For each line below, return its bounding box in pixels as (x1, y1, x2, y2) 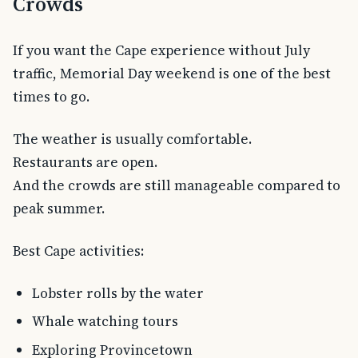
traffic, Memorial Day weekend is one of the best (13, 64, 331, 84)
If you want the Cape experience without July (13, 41, 310, 61)
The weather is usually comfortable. (13, 129, 252, 149)
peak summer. (13, 199, 105, 218)
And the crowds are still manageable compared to (13, 176, 340, 195)
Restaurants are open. (13, 153, 157, 172)
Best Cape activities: (13, 241, 144, 261)
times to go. (13, 87, 89, 107)
